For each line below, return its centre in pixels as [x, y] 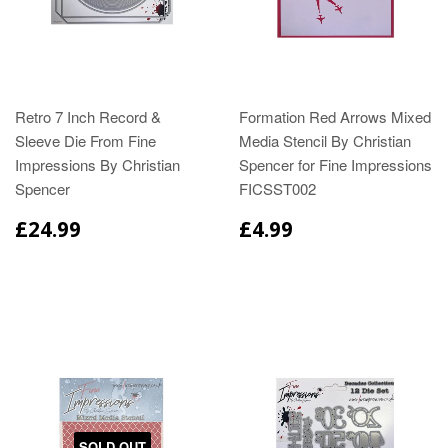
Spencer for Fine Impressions [335, 164]
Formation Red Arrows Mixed [335, 116]
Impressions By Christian [97, 164]
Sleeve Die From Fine [85, 140]
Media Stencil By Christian [325, 140]
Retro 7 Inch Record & [88, 116]
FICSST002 [277, 188]
